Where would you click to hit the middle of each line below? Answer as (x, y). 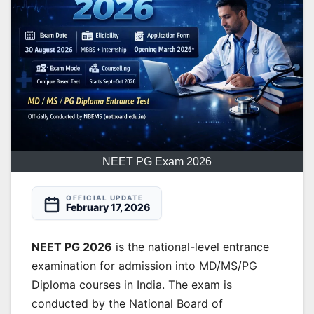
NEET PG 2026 (72, 246)
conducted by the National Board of (127, 303)
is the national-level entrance (191, 246)
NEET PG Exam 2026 (157, 161)
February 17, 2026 (108, 207)
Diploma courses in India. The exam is (132, 284)
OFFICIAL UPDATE (105, 197)
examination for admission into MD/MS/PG (144, 265)
